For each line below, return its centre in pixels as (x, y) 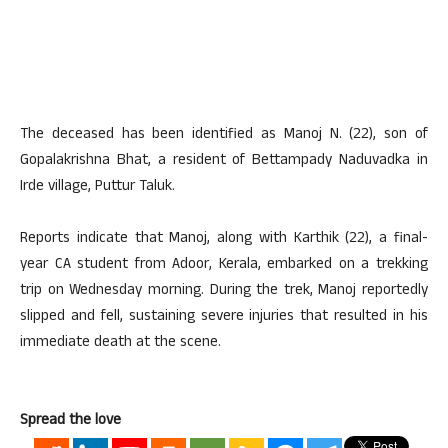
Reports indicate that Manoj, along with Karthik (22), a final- (224, 240)
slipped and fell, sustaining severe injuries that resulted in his (224, 318)
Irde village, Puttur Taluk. (97, 188)
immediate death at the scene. (120, 344)
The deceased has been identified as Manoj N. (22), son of (224, 136)
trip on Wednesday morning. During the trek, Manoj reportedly (224, 292)
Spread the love (70, 422)
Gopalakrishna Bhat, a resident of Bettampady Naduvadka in (224, 162)
